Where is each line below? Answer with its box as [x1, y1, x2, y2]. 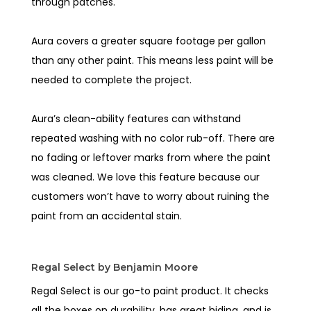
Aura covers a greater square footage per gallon [31, 33, 267, 48]
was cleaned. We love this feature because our [31, 169, 260, 184]
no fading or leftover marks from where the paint [31, 150, 271, 165]
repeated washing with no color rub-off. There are [31, 131, 276, 145]
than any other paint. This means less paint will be [31, 53, 274, 67]
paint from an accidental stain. [31, 208, 185, 223]
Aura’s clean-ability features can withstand [31, 111, 242, 126]
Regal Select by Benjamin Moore [31, 260, 199, 274]
